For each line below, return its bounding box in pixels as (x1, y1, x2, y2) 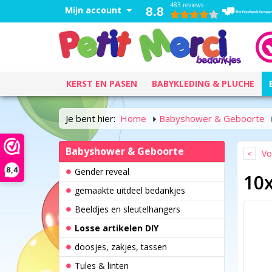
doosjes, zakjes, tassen (75, 241, 167, 253)
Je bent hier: (66, 112, 115, 124)
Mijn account (65, 4, 121, 16)
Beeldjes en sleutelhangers (75, 203, 180, 215)
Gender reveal (75, 166, 129, 177)
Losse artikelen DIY (75, 222, 158, 234)
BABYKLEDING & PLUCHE (152, 78, 254, 89)
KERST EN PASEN (66, 78, 137, 89)
